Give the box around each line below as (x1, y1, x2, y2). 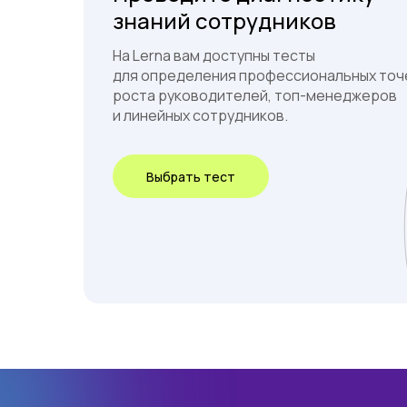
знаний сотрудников (113, 5, 336, 35)
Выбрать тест (146, 167, 235, 185)
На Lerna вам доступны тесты (113, 45, 315, 65)
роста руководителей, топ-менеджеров (113, 85, 397, 105)
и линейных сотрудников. (113, 105, 288, 125)
